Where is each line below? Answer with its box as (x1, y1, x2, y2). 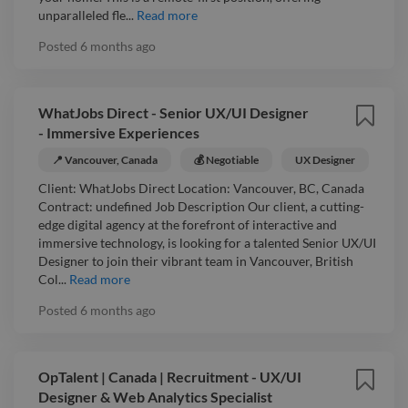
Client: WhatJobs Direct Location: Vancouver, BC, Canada (38, 179, 364, 196)
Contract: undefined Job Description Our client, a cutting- (38, 198, 364, 214)
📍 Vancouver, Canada (52, 152, 158, 167)
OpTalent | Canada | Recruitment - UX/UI (38, 367, 301, 385)
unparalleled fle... (38, 6, 134, 23)
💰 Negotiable (194, 152, 259, 167)
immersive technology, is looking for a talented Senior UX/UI (38, 234, 376, 250)
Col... (38, 270, 66, 287)
